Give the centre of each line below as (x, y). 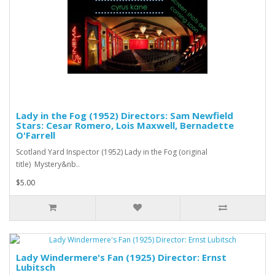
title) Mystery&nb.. (48, 164)
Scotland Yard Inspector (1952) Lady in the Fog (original (112, 152)
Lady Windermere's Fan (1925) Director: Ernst (121, 257)
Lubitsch (36, 267)
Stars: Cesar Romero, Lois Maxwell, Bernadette (125, 125)
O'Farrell (36, 135)
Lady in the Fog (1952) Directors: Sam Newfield (125, 115)
